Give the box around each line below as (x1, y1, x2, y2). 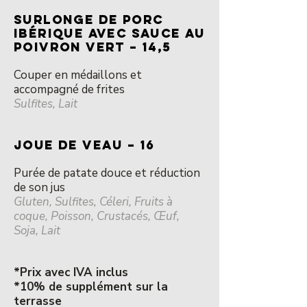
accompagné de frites (14, 82, 125, 97)
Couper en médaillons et (14, 67, 142, 83)
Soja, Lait (14, 223, 60, 238)
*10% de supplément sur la (14, 279, 168, 295)
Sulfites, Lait (14, 96, 77, 112)
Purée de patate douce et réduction (14, 165, 200, 181)
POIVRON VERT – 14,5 (14, 39, 171, 55)
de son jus (14, 180, 65, 195)
